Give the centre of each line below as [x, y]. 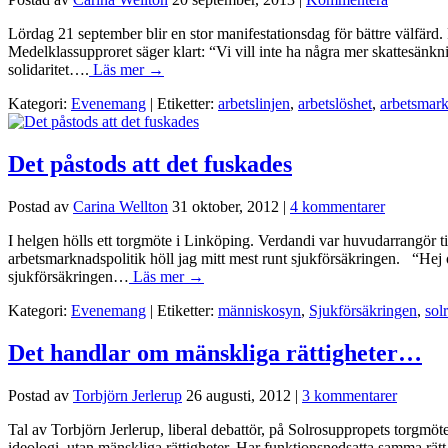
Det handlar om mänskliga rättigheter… [215, 353]
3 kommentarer [349, 395]
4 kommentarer [337, 207]
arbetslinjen [254, 104]
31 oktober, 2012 [225, 207]
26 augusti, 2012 [238, 395]
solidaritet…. [48, 70]
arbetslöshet [335, 104]
